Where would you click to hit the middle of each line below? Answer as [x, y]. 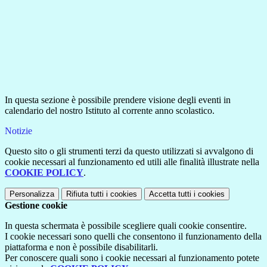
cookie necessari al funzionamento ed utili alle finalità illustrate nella [132, 162]
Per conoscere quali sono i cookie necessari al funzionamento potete [132, 258]
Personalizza [32, 194]
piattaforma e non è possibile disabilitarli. [81, 247]
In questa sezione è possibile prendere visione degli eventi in [118, 100]
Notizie [18, 131]
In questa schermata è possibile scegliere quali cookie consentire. [126, 226]
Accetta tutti [170, 194]
